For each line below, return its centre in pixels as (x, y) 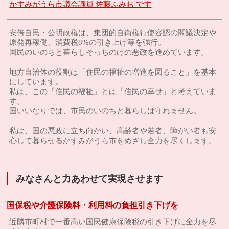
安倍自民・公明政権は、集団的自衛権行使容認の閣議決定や (113, 33)
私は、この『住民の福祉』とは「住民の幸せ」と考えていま (113, 91)
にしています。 (36, 82)
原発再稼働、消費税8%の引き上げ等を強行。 (88, 42)
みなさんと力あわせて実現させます (90, 179)
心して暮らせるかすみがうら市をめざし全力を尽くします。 (113, 141)
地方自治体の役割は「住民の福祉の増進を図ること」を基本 (113, 72)
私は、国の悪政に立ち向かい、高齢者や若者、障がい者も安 (113, 131)
